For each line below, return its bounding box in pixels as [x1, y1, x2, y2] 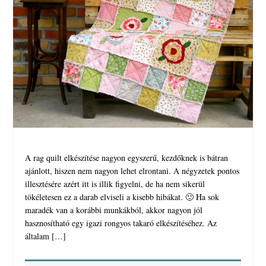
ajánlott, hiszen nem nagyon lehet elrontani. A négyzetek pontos [25, 165, 240, 177]
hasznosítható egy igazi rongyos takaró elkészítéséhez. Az [25, 217, 217, 229]
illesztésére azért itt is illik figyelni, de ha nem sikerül [25, 178, 205, 190]
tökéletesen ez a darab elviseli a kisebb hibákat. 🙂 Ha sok [25, 191, 220, 203]
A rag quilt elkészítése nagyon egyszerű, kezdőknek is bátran [25, 152, 229, 164]
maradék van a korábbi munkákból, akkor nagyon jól [25, 204, 203, 216]
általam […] [25, 230, 66, 242]
